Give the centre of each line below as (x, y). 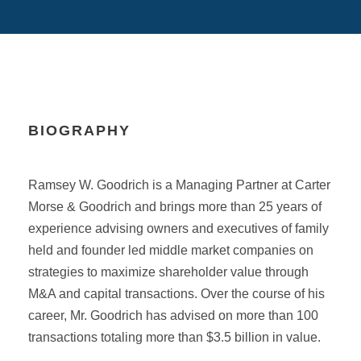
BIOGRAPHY (79, 130)
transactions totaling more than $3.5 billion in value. (174, 337)
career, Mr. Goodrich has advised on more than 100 (173, 315)
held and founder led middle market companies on (171, 250)
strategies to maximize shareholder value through (168, 272)
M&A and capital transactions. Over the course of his (176, 293)
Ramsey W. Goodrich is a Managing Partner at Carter (179, 185)
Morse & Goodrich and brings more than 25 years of (175, 206)
